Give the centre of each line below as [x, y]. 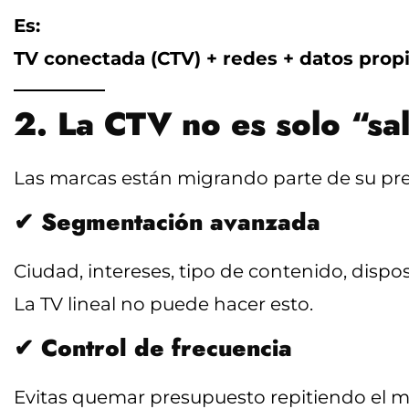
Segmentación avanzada [181, 222]
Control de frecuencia [167, 348]
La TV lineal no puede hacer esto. [163, 304]
